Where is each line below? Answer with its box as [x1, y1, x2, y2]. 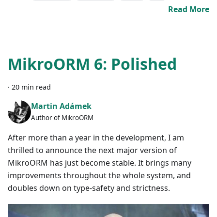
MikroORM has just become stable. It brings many [8, 157, 191, 169]
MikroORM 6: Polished [8, 53, 177, 75]
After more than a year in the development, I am [8, 132, 184, 143]
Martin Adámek [31, 100, 92, 111]
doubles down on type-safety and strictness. [8, 183, 170, 194]
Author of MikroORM [31, 113, 93, 122]
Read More [168, 4, 209, 15]
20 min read [12, 82, 51, 92]
